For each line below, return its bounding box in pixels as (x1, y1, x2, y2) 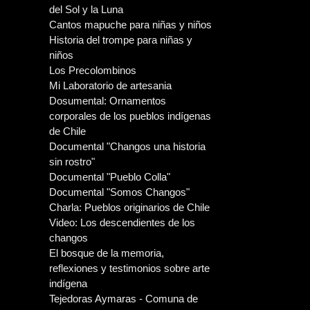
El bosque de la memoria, (49, 247, 164, 259)
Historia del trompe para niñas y (49, 34, 192, 46)
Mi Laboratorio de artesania (49, 80, 172, 91)
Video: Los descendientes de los (49, 217, 195, 228)
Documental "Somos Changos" (49, 186, 190, 198)
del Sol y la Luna (49, 3, 123, 15)
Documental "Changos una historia (49, 140, 206, 152)
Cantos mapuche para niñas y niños (49, 19, 212, 30)
